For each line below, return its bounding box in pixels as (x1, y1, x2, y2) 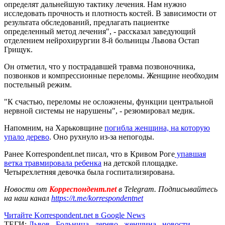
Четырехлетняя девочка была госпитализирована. (4, 167, 175, 176)
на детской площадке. (101, 158, 178, 167)
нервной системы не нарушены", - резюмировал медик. (4, 106, 195, 115)
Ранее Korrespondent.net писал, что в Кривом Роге (4, 149, 175, 158)
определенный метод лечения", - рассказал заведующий (4, 27, 196, 36)
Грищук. (4, 45, 33, 54)
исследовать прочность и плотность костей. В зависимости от (4, 9, 216, 18)
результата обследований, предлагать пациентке (4, 18, 169, 27)
